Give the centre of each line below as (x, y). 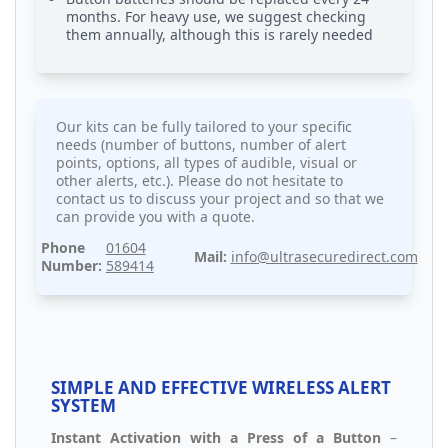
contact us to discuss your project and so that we (220, 199)
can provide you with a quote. (155, 217)
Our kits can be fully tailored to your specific (204, 127)
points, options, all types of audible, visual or (206, 163)
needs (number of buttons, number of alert (201, 145)
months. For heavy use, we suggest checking (216, 17)
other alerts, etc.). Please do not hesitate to (199, 181)
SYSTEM (83, 405)
